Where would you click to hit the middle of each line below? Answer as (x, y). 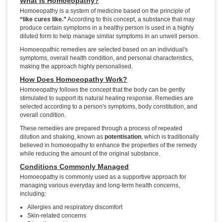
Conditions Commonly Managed (74, 167)
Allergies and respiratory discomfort (75, 207)
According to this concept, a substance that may (131, 20)
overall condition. (43, 115)
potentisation (123, 137)
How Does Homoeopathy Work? (74, 80)
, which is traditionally (170, 137)
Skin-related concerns (57, 216)
